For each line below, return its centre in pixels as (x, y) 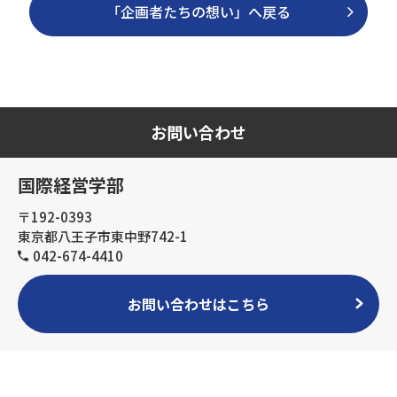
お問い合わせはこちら (198, 304)
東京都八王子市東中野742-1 (103, 236)
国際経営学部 (71, 184)
